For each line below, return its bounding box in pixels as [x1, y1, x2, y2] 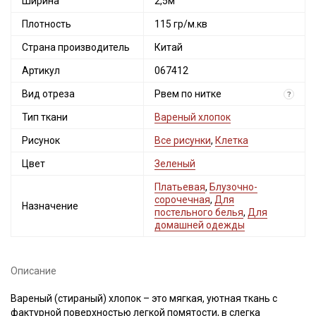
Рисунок [22, 135, 60, 146]
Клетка [215, 135, 248, 146]
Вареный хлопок [154, 111, 231, 123]
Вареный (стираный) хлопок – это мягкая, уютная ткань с [11, 293, 277, 304]
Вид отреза [22, 88, 75, 99]
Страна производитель [22, 42, 130, 53]
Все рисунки [154, 135, 211, 146]
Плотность [22, 18, 71, 30]
